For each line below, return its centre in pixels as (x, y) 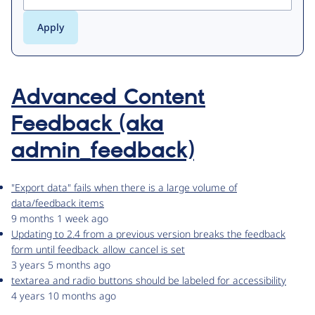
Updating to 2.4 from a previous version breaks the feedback (148, 234)
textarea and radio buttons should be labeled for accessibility (149, 281)
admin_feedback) (103, 152)
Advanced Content (108, 98)
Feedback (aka (88, 125)
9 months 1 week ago (60, 219)
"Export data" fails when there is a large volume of (124, 188)
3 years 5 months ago (61, 265)
